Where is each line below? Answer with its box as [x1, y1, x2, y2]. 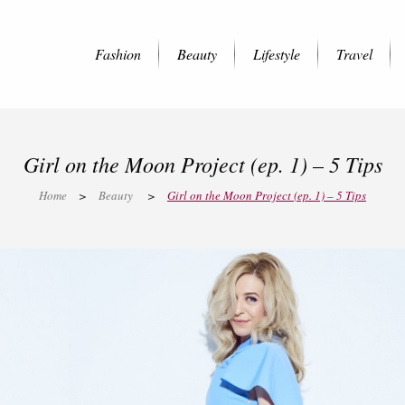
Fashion [95, 44, 141, 63]
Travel [336, 44, 372, 63]
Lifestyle [253, 44, 300, 63]
